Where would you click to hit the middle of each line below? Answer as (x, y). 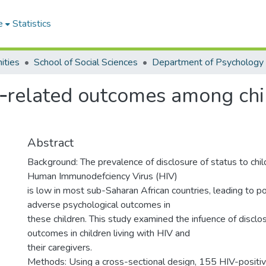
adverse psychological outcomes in (99, 205)
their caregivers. (60, 248)
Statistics (32, 24)
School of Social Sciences (86, 62)
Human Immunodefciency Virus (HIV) (102, 176)
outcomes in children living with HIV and (109, 233)
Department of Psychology (208, 62)
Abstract (50, 143)
